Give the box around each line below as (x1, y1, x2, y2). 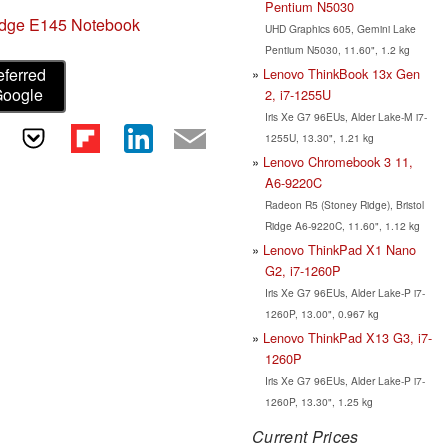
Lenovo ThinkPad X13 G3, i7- (263, 327, 432, 347)
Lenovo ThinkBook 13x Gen (263, 63, 420, 83)
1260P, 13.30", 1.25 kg (264, 393, 373, 409)
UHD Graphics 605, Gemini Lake (264, 20, 416, 36)
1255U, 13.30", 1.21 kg (264, 129, 374, 145)
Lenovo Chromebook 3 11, (263, 151, 413, 171)
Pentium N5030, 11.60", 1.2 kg (264, 41, 410, 57)
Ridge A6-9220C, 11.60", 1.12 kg (264, 217, 420, 233)
